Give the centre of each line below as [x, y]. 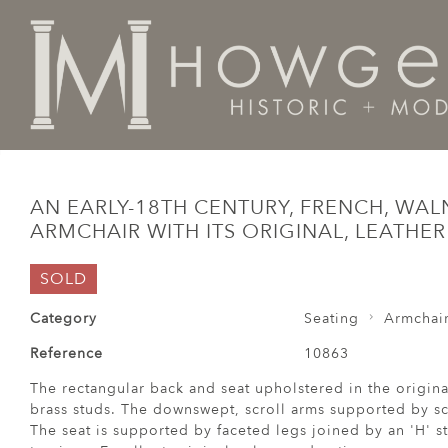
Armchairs [204, 139]
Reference [66, 353]
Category [63, 318]
